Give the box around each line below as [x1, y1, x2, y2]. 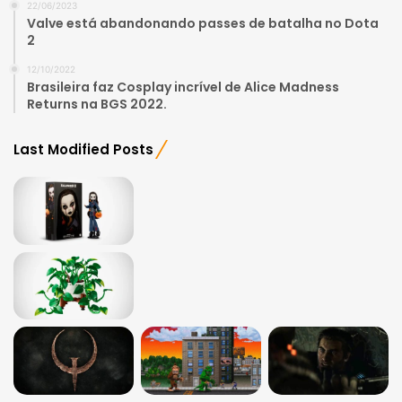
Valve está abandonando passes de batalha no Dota [27, 14, 379, 33]
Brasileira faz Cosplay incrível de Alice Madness [27, 78, 339, 97]
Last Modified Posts [13, 140, 153, 160]
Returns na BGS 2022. [27, 95, 167, 114]
